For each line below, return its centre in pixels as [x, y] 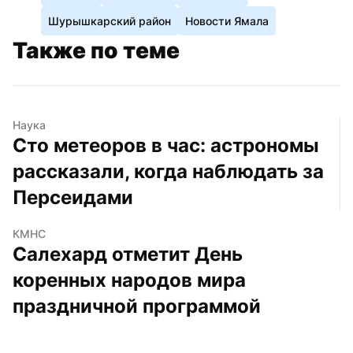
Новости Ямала [227, 20]
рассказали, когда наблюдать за [168, 171]
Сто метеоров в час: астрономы [166, 145]
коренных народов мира [129, 280]
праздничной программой [137, 306]
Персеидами [73, 197]
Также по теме [96, 50]
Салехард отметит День [128, 254]
